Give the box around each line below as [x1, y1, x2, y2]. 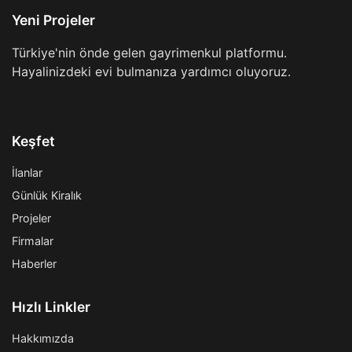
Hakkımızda [12, 332, 74, 346]
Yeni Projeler [12, 12, 95, 29]
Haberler [12, 257, 57, 271]
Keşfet [12, 133, 55, 150]
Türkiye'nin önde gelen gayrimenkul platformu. [12, 45, 287, 61]
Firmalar [12, 234, 53, 248]
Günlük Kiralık [12, 189, 82, 203]
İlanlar [12, 166, 42, 180]
